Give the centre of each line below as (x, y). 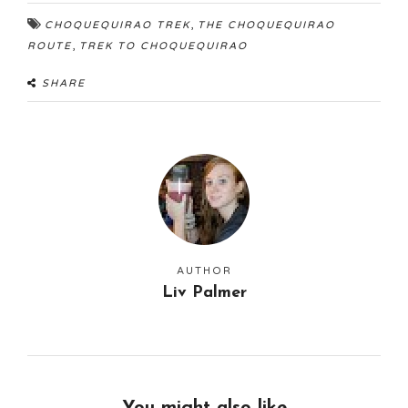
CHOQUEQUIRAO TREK (117, 25)
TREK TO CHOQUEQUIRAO (163, 46)
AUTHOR (204, 271)
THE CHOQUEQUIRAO (266, 25)
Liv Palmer (204, 293)
